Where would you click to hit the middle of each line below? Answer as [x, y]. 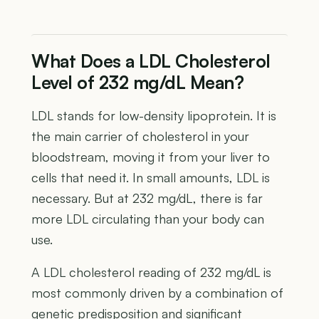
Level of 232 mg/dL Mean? [137, 82]
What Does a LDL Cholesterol [151, 61]
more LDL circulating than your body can [148, 218]
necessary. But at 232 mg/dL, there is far [147, 198]
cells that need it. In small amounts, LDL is [151, 177]
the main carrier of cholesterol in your [140, 136]
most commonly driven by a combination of [157, 292]
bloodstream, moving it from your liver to [151, 156]
